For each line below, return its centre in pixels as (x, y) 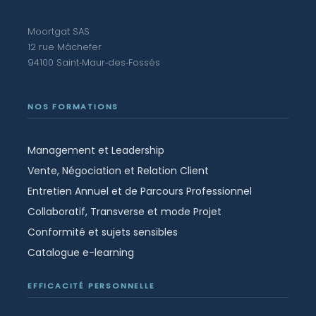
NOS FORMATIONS (73, 106)
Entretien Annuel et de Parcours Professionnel (140, 191)
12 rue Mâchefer (65, 47)
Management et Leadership (96, 150)
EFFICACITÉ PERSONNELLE (91, 285)
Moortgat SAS (59, 32)
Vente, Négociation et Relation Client (118, 170)
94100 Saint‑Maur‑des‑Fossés (94, 63)
